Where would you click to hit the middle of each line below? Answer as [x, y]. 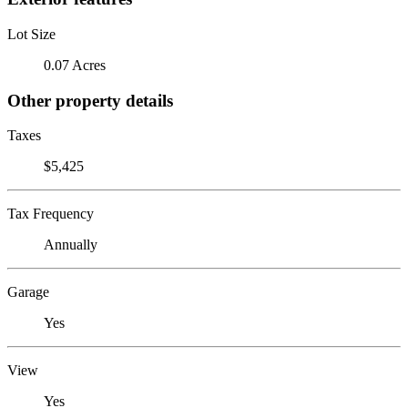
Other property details [90, 100]
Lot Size [31, 34]
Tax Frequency [51, 214]
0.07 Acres [75, 65]
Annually [71, 245]
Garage [28, 292]
